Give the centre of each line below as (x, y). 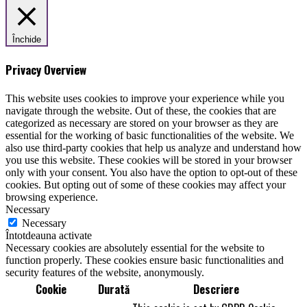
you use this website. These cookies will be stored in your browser (149, 160)
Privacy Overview (46, 69)
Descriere (216, 289)
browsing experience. (52, 197)
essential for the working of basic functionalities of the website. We (150, 135)
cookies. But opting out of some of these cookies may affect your (146, 184)
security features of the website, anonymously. (105, 272)
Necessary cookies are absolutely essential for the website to (135, 247)
